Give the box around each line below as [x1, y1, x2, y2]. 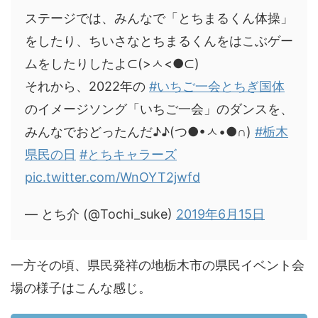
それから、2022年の [25, 79, 149, 94]
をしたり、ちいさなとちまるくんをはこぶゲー [25, 33, 293, 49]
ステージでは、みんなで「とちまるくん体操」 [25, 11, 293, 26]
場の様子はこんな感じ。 [11, 280, 151, 296]
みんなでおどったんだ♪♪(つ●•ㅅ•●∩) [25, 124, 255, 140]
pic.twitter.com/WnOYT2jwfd [25, 170, 200, 185]
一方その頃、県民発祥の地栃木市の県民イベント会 [11, 258, 305, 273]
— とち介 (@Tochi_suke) [25, 207, 176, 222]
